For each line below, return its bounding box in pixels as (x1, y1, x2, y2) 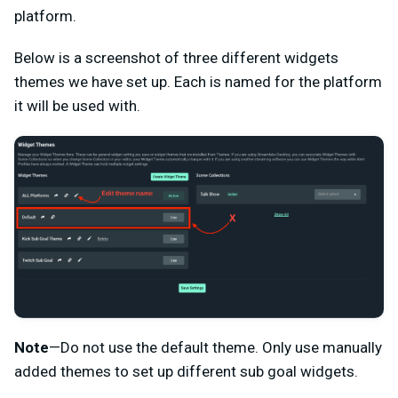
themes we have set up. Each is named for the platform (14, 73, 382, 92)
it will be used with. (14, 97, 140, 115)
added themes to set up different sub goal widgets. (14, 362, 358, 380)
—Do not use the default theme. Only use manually (49, 338, 382, 356)
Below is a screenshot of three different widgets (14, 49, 338, 68)
